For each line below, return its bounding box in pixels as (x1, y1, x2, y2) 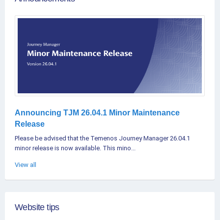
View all (15, 161, 36, 169)
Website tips (15, 202, 59, 213)
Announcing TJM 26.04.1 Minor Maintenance (15, 109, 180, 117)
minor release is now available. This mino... (15, 144, 136, 152)
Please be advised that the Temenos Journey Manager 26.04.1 (15, 135, 190, 142)
